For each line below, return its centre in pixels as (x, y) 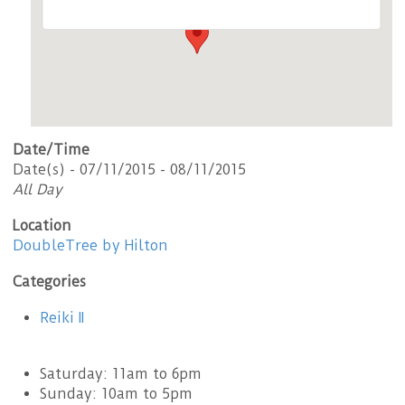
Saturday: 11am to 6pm (121, 373)
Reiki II (62, 317)
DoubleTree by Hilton (90, 245)
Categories (49, 281)
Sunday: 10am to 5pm (116, 393)
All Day (38, 189)
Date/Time (51, 149)
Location (42, 225)
